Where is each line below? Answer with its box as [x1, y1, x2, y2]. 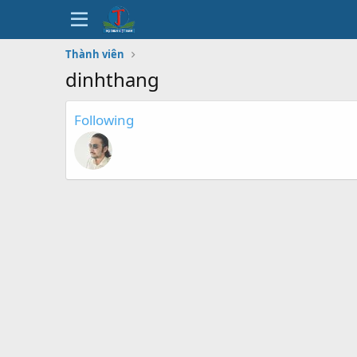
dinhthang [65, 66, 159, 92]
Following [74, 111, 134, 129]
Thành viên [65, 47, 124, 61]
